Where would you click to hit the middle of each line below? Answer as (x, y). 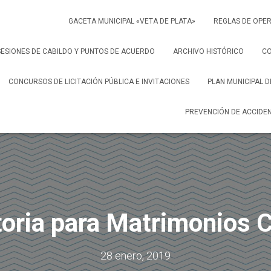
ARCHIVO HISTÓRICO (208, 51)
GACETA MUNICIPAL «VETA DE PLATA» (132, 21)
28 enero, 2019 (135, 256)
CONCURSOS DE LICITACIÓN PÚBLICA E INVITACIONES (99, 82)
